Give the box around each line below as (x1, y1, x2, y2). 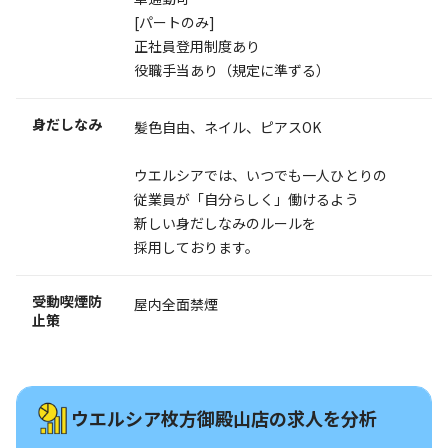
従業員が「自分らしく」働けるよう (134, 188, 359, 209)
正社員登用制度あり (134, 35, 261, 56)
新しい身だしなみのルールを (134, 212, 317, 233)
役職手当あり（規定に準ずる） (134, 59, 331, 80)
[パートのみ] (134, 11, 216, 32)
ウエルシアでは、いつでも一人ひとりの (134, 164, 387, 185)
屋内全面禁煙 (134, 293, 219, 314)
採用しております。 (134, 236, 260, 257)
